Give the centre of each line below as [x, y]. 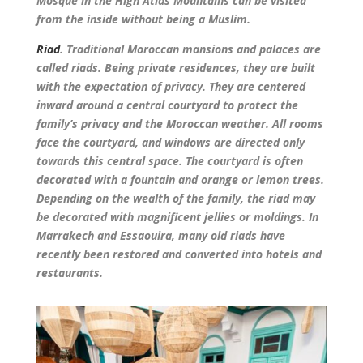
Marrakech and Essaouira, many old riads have [160, 235]
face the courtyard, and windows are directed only [170, 142]
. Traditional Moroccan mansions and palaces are [190, 49]
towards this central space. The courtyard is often [169, 160]
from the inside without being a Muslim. [143, 19]
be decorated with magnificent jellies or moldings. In [177, 216]
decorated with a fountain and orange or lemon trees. [180, 179]
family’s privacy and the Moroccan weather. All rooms [179, 123]
